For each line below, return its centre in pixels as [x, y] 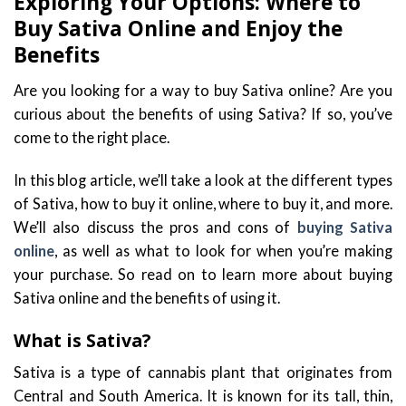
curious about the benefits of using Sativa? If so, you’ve [203, 113]
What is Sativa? [82, 340]
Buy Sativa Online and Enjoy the [178, 29]
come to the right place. [92, 137]
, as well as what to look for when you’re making [223, 250]
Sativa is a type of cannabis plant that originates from [203, 372]
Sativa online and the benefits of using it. [147, 297]
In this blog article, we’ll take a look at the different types [203, 179]
